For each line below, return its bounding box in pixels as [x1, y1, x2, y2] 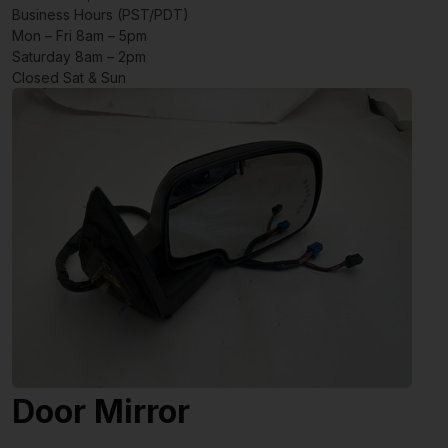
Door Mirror [12, 391, 190, 431]
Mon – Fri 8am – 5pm [12, 26, 147, 44]
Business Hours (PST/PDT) [12, 5, 189, 23]
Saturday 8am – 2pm [12, 47, 146, 65]
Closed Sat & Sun [12, 68, 126, 86]
